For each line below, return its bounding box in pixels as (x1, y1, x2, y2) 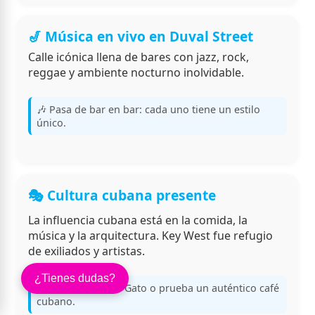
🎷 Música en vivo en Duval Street (28, 27, 253, 46)
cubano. (37, 294, 75, 308)
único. (37, 116, 66, 130)
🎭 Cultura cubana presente (28, 186, 216, 205)
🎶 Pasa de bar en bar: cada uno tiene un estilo (37, 103, 260, 117)
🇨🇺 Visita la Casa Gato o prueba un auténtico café (37, 281, 279, 295)
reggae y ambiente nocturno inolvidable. (28, 65, 244, 81)
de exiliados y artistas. (28, 243, 145, 259)
